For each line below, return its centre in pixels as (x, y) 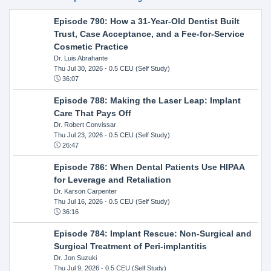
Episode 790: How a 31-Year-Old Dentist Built (146, 21)
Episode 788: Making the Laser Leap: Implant (147, 100)
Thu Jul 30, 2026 (78, 68)
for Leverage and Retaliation (112, 179)
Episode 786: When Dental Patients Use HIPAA (149, 167)
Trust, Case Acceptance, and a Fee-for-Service (149, 34)
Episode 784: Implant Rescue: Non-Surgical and (152, 233)
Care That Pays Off (92, 113)
